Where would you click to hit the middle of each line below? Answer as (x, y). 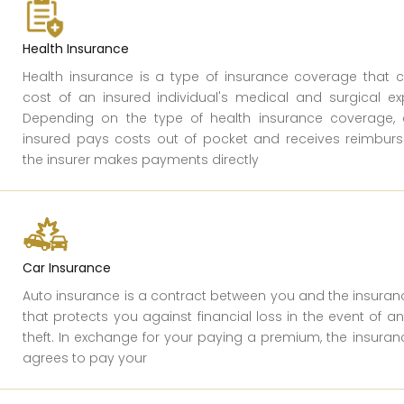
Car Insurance (67, 267)
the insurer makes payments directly (141, 159)
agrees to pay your (85, 358)
